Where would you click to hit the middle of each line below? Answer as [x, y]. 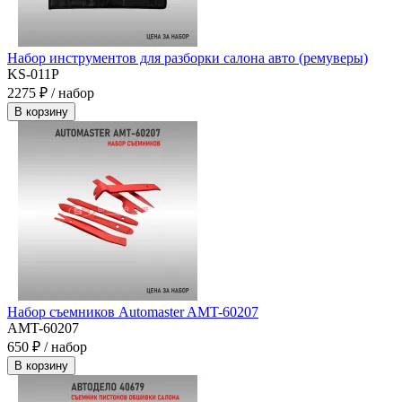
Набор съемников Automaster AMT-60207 [133, 311]
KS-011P [33, 74]
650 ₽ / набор [47, 346]
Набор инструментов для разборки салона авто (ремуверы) [188, 57]
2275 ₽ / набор [51, 92]
